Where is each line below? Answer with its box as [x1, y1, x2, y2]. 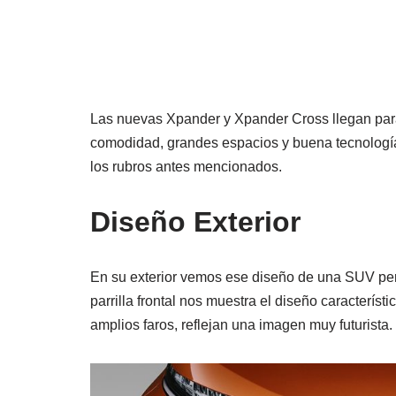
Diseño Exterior [90, 206, 301, 239]
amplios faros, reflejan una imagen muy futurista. [90, 317, 392, 333]
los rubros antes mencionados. [90, 159, 282, 175]
